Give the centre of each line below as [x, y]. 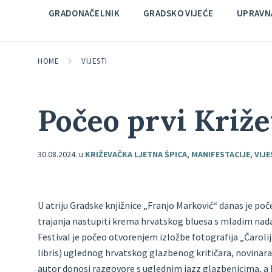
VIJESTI [94, 61]
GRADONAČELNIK [84, 13]
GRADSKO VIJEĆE [178, 13]
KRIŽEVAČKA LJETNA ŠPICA [136, 154]
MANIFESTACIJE [221, 154]
